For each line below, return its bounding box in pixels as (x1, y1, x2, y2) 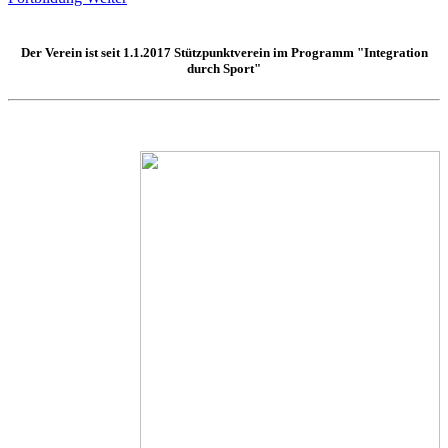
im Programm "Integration (269, 44, 428, 60)
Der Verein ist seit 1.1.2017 (20, 44, 174, 60)
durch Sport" (187, 60, 261, 76)
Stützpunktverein (173, 44, 270, 60)
